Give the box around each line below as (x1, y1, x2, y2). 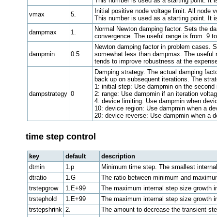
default (65, 152, 86, 160)
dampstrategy (29, 90, 67, 98)
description (101, 152, 135, 160)
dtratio (29, 173, 46, 181)
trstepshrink (29, 205, 62, 213)
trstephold (29, 195, 57, 202)
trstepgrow (29, 184, 58, 192)
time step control (25, 131, 96, 141)
